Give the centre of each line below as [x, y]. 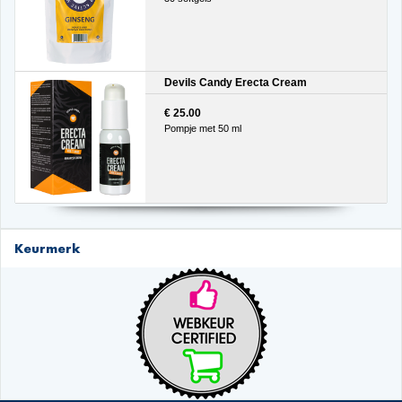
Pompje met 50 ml [202, 128]
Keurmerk [47, 248]
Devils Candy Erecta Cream [235, 83]
